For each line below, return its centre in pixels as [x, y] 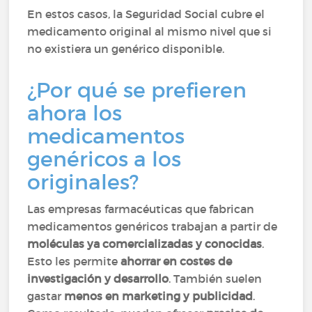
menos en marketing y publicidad [159, 296]
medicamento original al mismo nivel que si [150, 31]
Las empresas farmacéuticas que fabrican [141, 209]
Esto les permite [74, 261]
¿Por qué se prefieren [137, 90]
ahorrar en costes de [177, 261]
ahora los [75, 113]
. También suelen [216, 279]
